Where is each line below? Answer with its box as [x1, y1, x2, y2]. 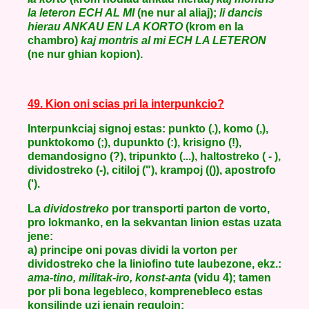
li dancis [219, 7, 263, 19]
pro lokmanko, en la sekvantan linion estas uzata [28, 217, 281, 228]
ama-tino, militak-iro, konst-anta [28, 272, 191, 283]
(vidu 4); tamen [191, 272, 271, 283]
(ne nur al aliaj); [134, 7, 219, 19]
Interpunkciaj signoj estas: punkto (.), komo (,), [28, 123, 268, 134]
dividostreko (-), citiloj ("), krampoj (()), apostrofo [28, 164, 276, 176]
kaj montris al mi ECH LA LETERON [81, 34, 266, 46]
